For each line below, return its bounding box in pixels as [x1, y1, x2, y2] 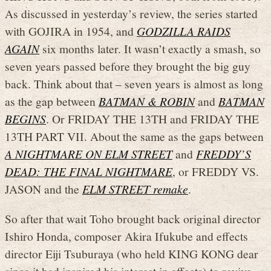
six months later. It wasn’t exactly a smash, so [39, 41, 261, 57]
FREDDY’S [196, 146, 251, 162]
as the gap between [5, 93, 99, 109]
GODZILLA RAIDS [137, 23, 230, 39]
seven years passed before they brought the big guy [5, 58, 250, 74]
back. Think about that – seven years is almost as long [5, 76, 263, 92]
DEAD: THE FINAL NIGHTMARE [5, 163, 172, 180]
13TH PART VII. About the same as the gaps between [5, 128, 264, 145]
